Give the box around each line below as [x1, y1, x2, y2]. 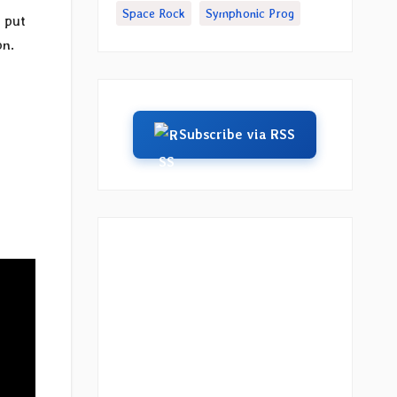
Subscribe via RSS [179, 127, 296, 143]
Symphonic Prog [205, 6, 294, 20]
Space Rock [121, 6, 185, 20]
